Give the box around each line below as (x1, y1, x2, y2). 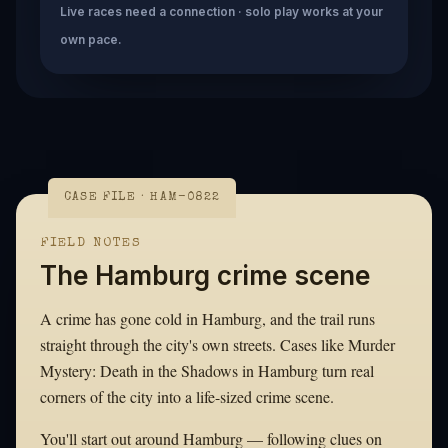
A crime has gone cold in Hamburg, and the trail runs (40, 307, 375, 329)
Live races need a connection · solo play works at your (60, 3, 383, 19)
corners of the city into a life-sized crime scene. (40, 385, 334, 407)
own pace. (60, 31, 122, 47)
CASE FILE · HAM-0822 (64, 191, 220, 204)
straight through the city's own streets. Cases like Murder (40, 333, 395, 355)
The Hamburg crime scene (40, 259, 370, 291)
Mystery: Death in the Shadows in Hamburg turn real (40, 359, 374, 381)
